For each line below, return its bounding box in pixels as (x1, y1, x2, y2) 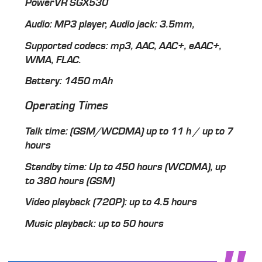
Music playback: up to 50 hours (25, 217, 164, 229)
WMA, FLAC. (25, 53, 82, 65)
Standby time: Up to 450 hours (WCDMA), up (25, 160, 226, 173)
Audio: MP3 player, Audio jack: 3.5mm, (25, 18, 195, 30)
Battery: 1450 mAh (25, 75, 113, 87)
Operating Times (25, 99, 109, 113)
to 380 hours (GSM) (25, 174, 115, 187)
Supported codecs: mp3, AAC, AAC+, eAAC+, (25, 39, 222, 51)
